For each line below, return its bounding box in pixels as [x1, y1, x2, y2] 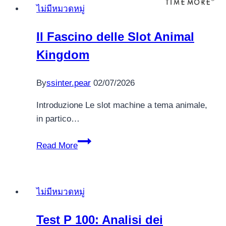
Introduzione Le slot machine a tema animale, [36, 100, 207, 110]
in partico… [36, 114, 80, 124]
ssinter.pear [46, 78, 91, 88]
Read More [36, 140, 78, 150]
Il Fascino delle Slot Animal [36, 29, 194, 43]
